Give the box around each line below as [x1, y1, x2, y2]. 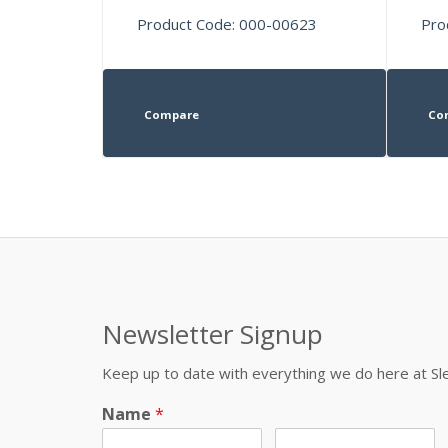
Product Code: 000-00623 [137, 13, 318, 34]
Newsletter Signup [102, 315, 323, 352]
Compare [143, 106, 199, 122]
